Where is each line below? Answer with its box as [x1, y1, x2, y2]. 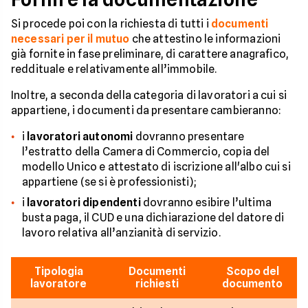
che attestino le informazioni [129, 32, 281, 45]
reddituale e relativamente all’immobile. [11, 62, 217, 76]
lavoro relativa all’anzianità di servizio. [22, 225, 221, 239]
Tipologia [34, 264, 83, 278]
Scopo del [225, 264, 279, 278]
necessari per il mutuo [11, 32, 130, 45]
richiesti [135, 276, 179, 290]
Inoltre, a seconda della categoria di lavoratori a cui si [11, 88, 287, 102]
